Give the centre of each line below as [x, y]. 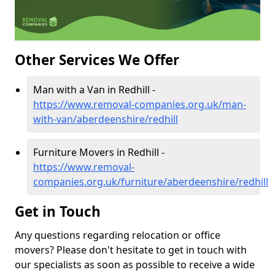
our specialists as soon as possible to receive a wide [135, 265]
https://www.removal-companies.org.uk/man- [140, 105]
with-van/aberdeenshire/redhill [106, 119]
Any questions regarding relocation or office [118, 235]
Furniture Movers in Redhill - [99, 153]
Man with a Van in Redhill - [94, 90]
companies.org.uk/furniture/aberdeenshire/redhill [151, 182]
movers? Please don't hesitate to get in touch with [131, 250]
